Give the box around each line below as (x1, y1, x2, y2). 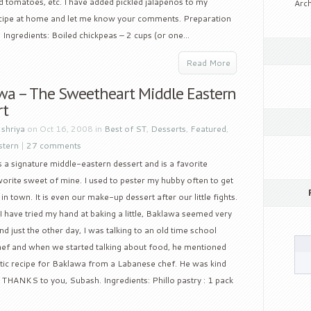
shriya (1, 123, 25, 135)
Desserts (151, 123, 186, 135)
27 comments (26, 140, 81, 151)
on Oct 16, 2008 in (25, 123, 104, 135)
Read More (186, 57, 230, 69)
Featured (190, 123, 226, 135)
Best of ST (104, 123, 146, 135)
